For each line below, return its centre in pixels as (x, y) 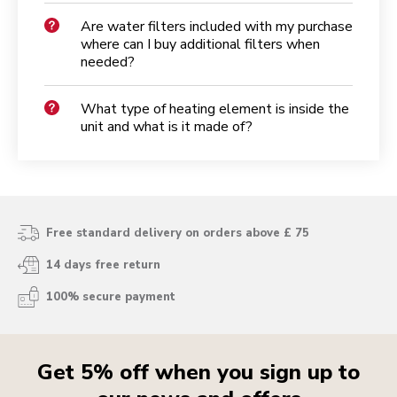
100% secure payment (111, 297)
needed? (108, 62)
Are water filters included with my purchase (217, 27)
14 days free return (103, 265)
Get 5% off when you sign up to (198, 373)
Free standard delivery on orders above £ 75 (178, 234)
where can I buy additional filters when (200, 45)
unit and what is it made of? (167, 127)
